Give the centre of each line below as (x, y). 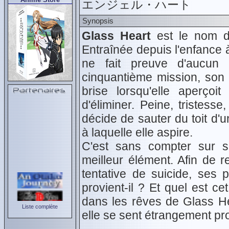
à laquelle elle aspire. (137, 132)
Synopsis (98, 21)
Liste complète (40, 207)
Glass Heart (116, 36)
